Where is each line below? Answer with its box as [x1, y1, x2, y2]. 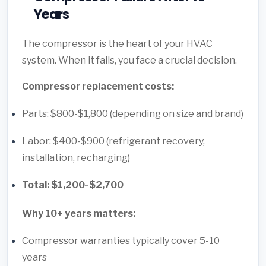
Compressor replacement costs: [22, 80, 174, 92]
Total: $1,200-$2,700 [22, 179, 123, 191]
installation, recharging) [22, 151, 130, 163]
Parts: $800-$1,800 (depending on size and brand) [22, 107, 243, 119]
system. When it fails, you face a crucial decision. [22, 54, 237, 66]
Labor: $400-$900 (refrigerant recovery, [22, 135, 205, 147]
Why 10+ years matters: [22, 207, 135, 219]
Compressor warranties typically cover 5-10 [22, 235, 220, 246]
